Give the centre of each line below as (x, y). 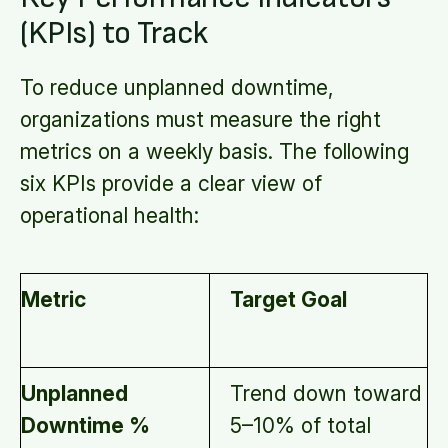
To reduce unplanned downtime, (177, 87)
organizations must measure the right (200, 119)
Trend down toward (326, 393)
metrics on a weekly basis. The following (214, 151)
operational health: (109, 215)
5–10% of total (300, 425)
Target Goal (288, 299)
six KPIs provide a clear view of (171, 183)
